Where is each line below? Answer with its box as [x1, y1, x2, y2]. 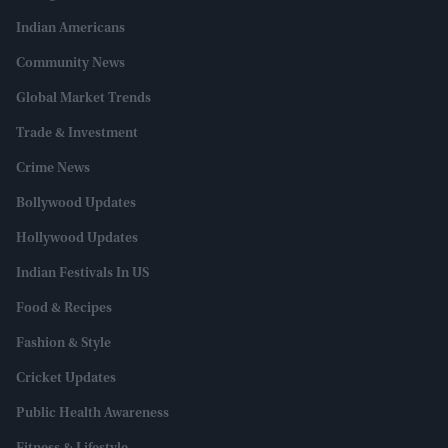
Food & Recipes [16, 302, 112, 317]
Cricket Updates [16, 372, 116, 387]
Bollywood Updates [16, 197, 136, 212]
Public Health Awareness [16, 407, 169, 422]
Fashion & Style [16, 337, 111, 352]
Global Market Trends [16, 92, 151, 107]
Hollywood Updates [16, 232, 138, 247]
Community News [16, 57, 125, 72]
